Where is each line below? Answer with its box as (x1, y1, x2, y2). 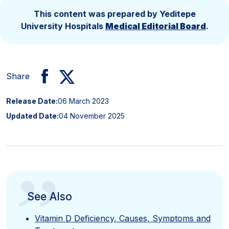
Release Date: (6, 96, 58, 105)
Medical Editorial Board (105, 20, 206, 31)
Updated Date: (6, 111, 59, 120)
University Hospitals (20, 20, 105, 31)
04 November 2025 (59, 111, 125, 120)
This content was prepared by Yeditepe (33, 8, 196, 19)
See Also (27, 190, 72, 203)
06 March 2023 (58, 96, 109, 105)
